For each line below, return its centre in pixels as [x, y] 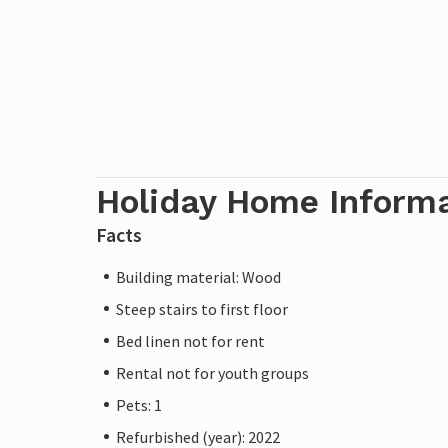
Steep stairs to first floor [202, 308]
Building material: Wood [198, 276]
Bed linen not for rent [190, 340]
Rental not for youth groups [212, 372]
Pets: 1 [139, 404]
